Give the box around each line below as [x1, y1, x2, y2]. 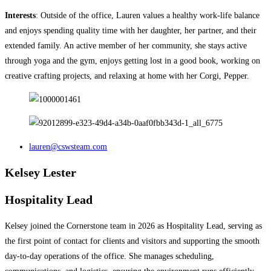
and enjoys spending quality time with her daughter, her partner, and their [5, 25, 256, 35]
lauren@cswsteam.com [29, 142, 107, 151]
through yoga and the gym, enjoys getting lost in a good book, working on [5, 56, 260, 65]
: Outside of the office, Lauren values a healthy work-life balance [36, 10, 260, 20]
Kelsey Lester [5, 166, 76, 180]
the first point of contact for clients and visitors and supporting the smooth [5, 236, 260, 246]
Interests [5, 10, 36, 20]
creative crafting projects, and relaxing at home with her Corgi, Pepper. [5, 71, 249, 80]
